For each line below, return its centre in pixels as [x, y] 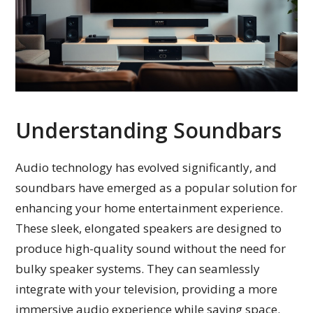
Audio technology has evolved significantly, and [146, 167]
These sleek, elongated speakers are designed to [149, 228]
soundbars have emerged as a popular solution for [156, 187]
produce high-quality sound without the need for [151, 248]
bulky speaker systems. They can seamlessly [138, 268]
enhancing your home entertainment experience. [150, 208]
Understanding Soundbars [149, 130]
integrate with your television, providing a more [147, 289]
